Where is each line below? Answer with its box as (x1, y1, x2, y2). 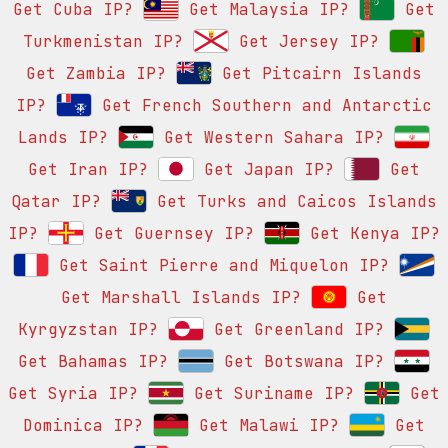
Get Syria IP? (8, 383, 138, 405)
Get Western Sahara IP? (154, 127, 384, 149)
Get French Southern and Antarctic (92, 95, 432, 117)
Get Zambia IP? (26, 63, 166, 85)
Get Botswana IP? (214, 351, 384, 373)
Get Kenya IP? (300, 223, 440, 245)
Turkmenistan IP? (23, 31, 183, 53)
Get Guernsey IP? (84, 223, 254, 245)
